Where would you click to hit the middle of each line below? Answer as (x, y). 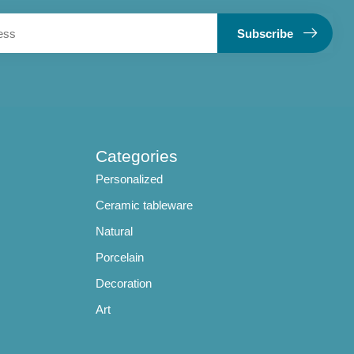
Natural (114, 231)
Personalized (129, 179)
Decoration (124, 283)
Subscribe (265, 33)
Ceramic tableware (144, 205)
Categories (137, 156)
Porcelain (120, 257)
